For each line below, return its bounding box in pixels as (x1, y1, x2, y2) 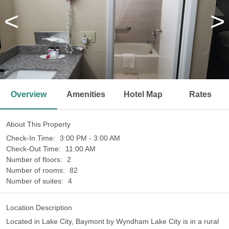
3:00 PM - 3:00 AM (60, 134, 120, 142)
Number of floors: (6, 155, 64, 164)
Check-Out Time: (6, 145, 63, 153)
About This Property (6, 120, 71, 128)
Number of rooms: (6, 166, 67, 174)
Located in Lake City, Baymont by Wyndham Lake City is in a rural (6, 217, 219, 225)
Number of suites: (6, 177, 65, 185)
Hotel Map (124, 90, 163, 99)
